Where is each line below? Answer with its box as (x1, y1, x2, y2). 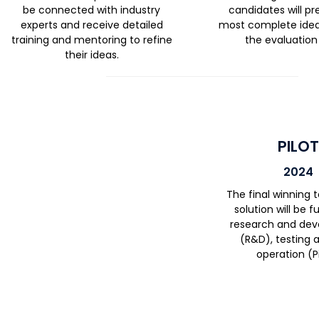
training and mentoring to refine (11, 33, 172, 47)
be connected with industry (23, 3, 161, 17)
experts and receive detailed (20, 18, 163, 32)
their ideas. (64, 48, 119, 62)
